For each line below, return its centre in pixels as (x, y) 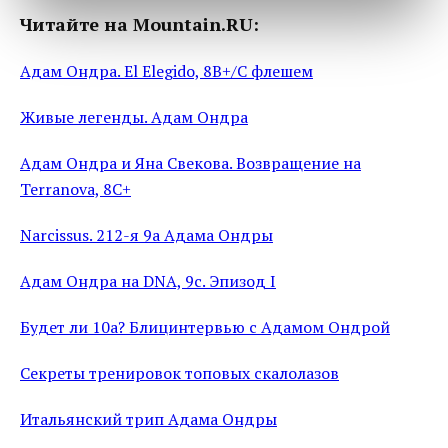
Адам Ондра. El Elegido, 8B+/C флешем (166, 71)
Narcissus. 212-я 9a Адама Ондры (146, 235)
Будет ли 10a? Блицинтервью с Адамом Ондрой (205, 327)
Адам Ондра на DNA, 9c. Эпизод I (148, 281)
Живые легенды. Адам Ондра (134, 117)
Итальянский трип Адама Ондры (148, 419)
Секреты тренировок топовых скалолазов (179, 373)
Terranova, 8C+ (75, 189)
